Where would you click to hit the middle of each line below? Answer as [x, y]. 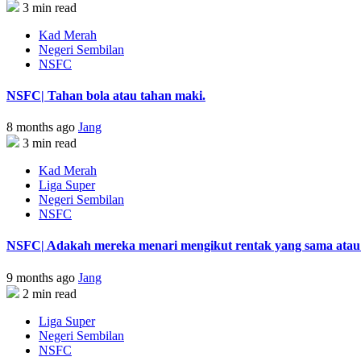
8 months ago [42, 127]
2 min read [50, 293]
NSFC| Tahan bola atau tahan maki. [106, 95]
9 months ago [42, 277]
